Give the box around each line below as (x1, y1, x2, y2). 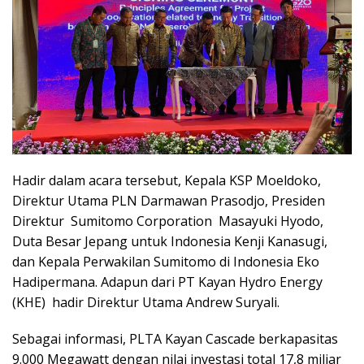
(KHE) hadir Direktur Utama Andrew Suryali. (12, 293, 279, 312)
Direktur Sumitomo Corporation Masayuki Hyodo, (12, 212, 323, 231)
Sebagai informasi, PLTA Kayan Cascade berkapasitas (12, 330, 338, 349)
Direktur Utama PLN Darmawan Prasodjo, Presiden (12, 192, 325, 210)
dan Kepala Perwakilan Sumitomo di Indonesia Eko (12, 253, 319, 271)
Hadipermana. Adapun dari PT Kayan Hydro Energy (12, 273, 323, 292)
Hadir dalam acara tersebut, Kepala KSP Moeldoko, (12, 171, 321, 190)
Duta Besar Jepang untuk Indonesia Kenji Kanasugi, (12, 232, 327, 251)
